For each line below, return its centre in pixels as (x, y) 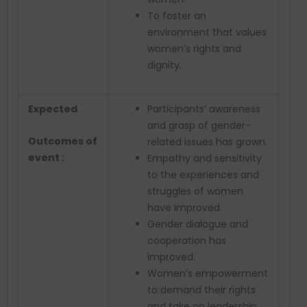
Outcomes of (63, 141)
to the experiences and (203, 175)
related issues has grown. (207, 142)
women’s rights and (194, 49)
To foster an (177, 16)
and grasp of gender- (199, 126)
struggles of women (195, 192)
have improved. (185, 208)
